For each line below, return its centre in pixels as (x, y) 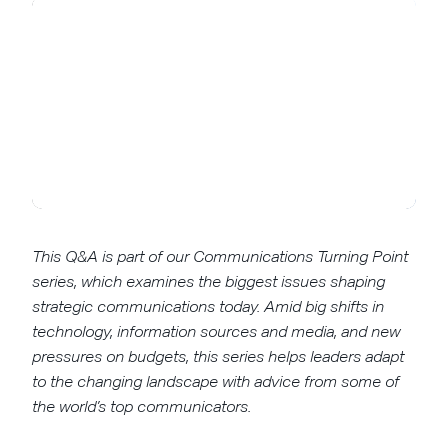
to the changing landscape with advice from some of (216, 381)
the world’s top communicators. (142, 406)
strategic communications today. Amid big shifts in (208, 306)
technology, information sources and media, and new (216, 331)
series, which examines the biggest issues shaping (209, 281)
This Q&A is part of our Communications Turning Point (220, 256)
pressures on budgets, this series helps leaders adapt (218, 356)
